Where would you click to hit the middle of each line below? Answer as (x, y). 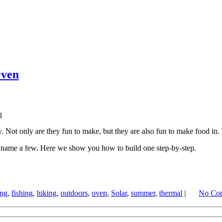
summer (143, 193)
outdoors (74, 193)
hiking (47, 193)
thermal (171, 193)
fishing (22, 193)
